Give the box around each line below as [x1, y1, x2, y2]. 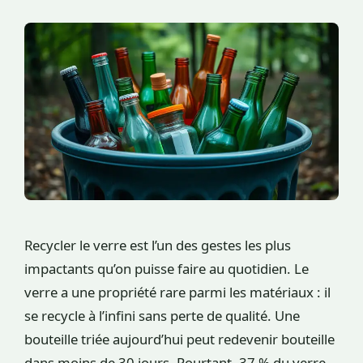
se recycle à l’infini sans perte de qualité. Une [24, 306, 300, 326]
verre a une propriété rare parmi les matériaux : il [24, 283, 331, 302]
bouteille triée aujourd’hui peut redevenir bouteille [24, 330, 335, 349]
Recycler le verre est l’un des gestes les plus [24, 236, 291, 255]
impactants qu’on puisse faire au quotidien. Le [24, 259, 309, 279]
